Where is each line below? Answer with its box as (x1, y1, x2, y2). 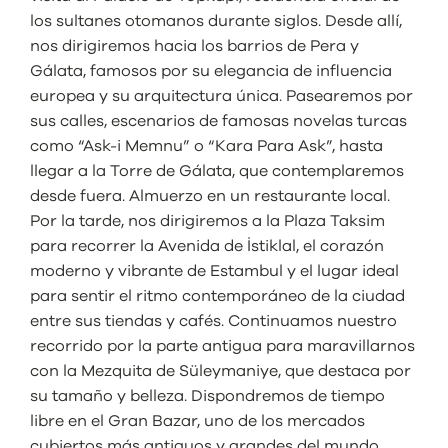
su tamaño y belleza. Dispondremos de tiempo (30, 387, 385, 404)
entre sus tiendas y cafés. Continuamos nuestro (30, 312, 397, 329)
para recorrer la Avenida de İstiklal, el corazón (30, 237, 384, 254)
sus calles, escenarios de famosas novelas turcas (30, 112, 407, 129)
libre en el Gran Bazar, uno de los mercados (30, 412, 365, 429)
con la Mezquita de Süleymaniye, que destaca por (30, 362, 411, 379)
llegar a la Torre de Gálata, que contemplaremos (30, 162, 404, 179)
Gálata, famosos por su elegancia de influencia (30, 62, 392, 79)
